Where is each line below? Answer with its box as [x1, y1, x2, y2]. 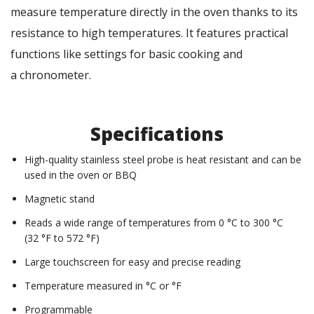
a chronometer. [11, 67, 91, 83]
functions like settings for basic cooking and [11, 46, 243, 62]
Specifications [90, 121, 224, 147]
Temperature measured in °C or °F [25, 279, 182, 293]
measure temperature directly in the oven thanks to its [11, 4, 298, 20]
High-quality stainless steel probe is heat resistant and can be [25, 153, 301, 167]
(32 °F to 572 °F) [25, 231, 100, 245]
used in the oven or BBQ [25, 168, 137, 182]
